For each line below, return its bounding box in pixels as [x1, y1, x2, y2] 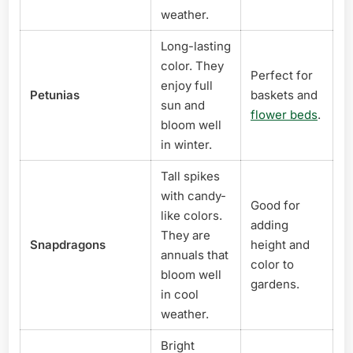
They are [161, 227, 210, 243]
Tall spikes [161, 168, 220, 184]
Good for [251, 197, 300, 213]
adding [251, 217, 288, 232]
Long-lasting [161, 38, 231, 54]
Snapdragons [30, 236, 106, 252]
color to [251, 256, 294, 272]
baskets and [251, 87, 318, 102]
